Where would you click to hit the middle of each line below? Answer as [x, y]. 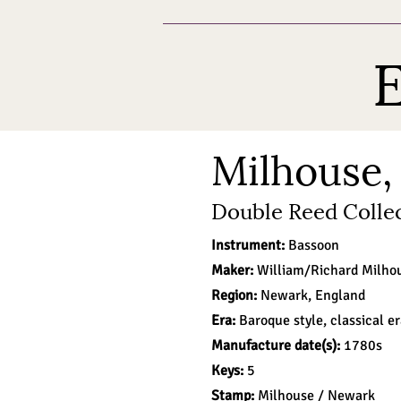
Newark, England [313, 295]
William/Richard [307, 270]
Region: [236, 295]
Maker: [234, 270]
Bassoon [314, 245]
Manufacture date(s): [276, 346]
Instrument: [250, 245]
